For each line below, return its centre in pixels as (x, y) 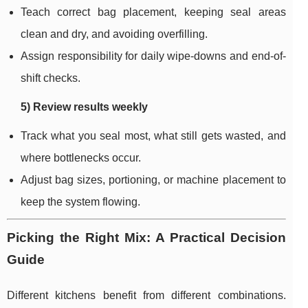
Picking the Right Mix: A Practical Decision (146, 238)
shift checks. (51, 78)
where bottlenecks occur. (81, 158)
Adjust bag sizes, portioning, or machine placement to (153, 180)
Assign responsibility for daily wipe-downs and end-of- (153, 56)
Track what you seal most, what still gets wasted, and (153, 136)
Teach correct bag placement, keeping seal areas (153, 12)
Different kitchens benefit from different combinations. (146, 296)
